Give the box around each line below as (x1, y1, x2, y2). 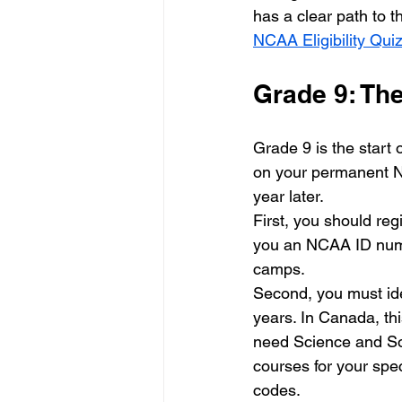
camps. (253, 258, 309, 278)
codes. (253, 380, 304, 399)
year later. (253, 186, 328, 205)
